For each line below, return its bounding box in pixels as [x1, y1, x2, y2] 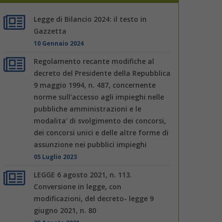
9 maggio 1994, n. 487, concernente [34, 80, 156, 90]
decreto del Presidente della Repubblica [34, 68, 171, 78]
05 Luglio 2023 [34, 152, 77, 161]
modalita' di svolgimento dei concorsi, [34, 115, 166, 125]
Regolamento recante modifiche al [34, 56, 155, 66]
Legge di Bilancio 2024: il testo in [34, 14, 147, 24]
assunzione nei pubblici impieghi [34, 139, 147, 149]
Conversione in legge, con [34, 181, 122, 191]
